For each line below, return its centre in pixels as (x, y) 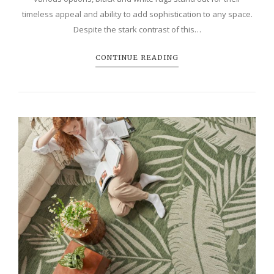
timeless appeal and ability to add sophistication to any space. (137, 14)
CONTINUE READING (137, 57)
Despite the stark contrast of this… (137, 29)
